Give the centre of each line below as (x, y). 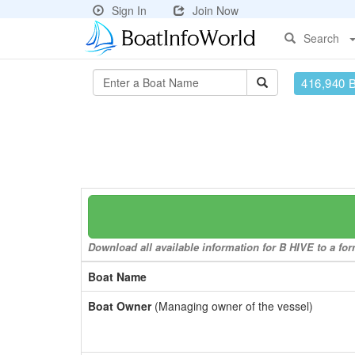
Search (321, 38)
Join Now (216, 10)
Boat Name (117, 277)
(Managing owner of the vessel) (232, 306)
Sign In (129, 10)
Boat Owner (120, 306)
